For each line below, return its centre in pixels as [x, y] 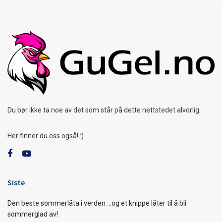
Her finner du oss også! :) [46, 136]
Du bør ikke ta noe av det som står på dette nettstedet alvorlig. [104, 110]
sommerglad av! [33, 214]
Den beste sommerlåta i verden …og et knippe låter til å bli [97, 203]
